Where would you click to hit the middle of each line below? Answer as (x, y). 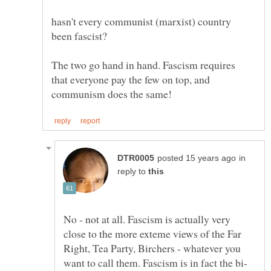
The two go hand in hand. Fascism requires (143, 65)
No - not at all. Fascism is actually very (147, 219)
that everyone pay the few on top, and (131, 80)
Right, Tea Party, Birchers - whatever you (152, 248)
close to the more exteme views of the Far (152, 233)
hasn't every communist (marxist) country (141, 21)
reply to (133, 171)
